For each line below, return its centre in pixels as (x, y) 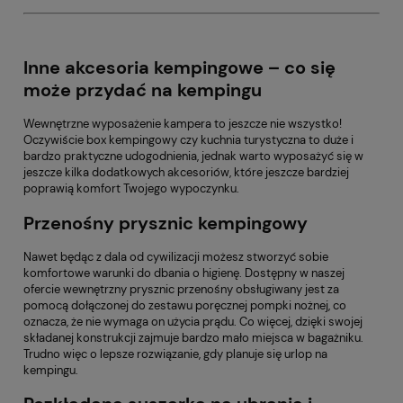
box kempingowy (132, 140)
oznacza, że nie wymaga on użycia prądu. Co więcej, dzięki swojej (193, 321)
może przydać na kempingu (143, 91)
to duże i (330, 140)
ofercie (43, 289)
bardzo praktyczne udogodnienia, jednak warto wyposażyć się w (193, 157)
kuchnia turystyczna (253, 140)
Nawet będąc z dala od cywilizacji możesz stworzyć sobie (176, 256)
